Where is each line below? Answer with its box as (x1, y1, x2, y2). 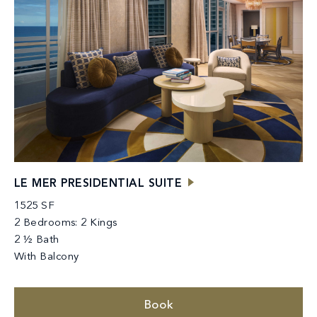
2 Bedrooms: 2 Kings (14, 217, 117, 229)
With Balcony (14, 251, 79, 263)
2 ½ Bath (14, 234, 59, 246)
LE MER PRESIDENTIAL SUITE (14, 178, 182, 190)
